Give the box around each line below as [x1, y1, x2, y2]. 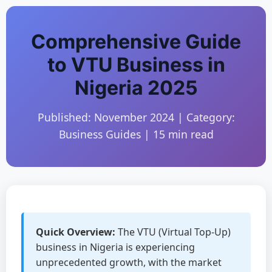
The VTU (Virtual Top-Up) [115, 225, 231, 239]
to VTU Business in [47, 53, 225, 76]
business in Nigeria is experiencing [36, 240, 195, 254]
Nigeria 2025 [74, 76, 198, 100]
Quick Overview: [36, 225, 115, 239]
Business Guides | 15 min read [58, 127, 214, 141]
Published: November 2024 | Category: [37, 110, 235, 124]
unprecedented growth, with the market [36, 256, 222, 269]
